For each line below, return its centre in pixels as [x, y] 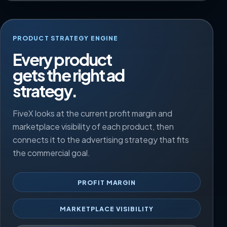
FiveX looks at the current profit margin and [92, 113]
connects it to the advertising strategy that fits [101, 139]
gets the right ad [69, 75]
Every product [62, 59]
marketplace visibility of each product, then [93, 126]
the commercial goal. [51, 153]
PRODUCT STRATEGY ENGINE [66, 38]
